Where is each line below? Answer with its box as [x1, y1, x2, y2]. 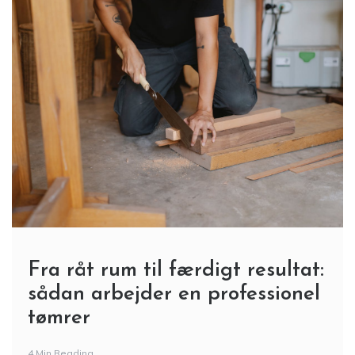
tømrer [28, 310, 90, 332]
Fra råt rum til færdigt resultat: [28, 262, 324, 284]
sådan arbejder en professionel [28, 286, 320, 308]
